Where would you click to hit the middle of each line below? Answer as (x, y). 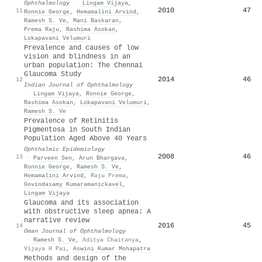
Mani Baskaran (96, 20)
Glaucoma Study (53, 74)
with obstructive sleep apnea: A (87, 211)
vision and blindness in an (77, 56)
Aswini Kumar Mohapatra (112, 248)
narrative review (57, 220)
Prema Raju (42, 29)
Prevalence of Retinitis (71, 121)
